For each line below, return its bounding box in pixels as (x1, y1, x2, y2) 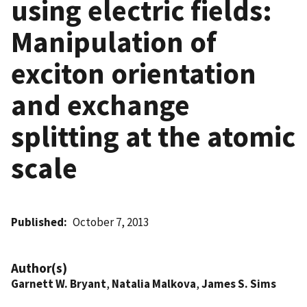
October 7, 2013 (73, 214, 149, 230)
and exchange (11, 86, 190, 123)
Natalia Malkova (112, 275, 196, 291)
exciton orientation (11, 54, 256, 92)
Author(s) (11, 259, 67, 276)
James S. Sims (201, 275, 276, 291)
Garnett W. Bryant (11, 275, 106, 291)
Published (11, 214, 64, 230)
